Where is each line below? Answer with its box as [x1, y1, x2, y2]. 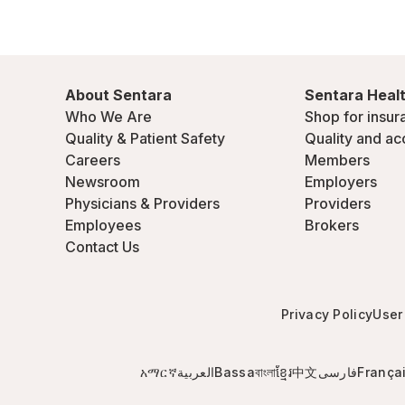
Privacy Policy [280, 306, 373, 322]
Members [305, 151, 370, 169]
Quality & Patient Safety [65, 129, 225, 147]
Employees [65, 216, 141, 234]
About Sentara [65, 86, 172, 104]
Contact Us [65, 238, 139, 256]
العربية [176, 364, 215, 380]
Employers [305, 173, 377, 191]
